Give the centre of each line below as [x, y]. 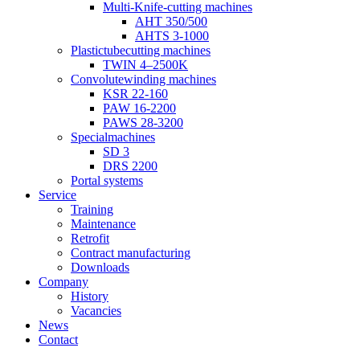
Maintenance [103, 224]
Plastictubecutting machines [141, 50]
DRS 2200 [130, 166]
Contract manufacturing [131, 253]
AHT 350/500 [171, 21]
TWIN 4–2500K [145, 65]
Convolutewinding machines [143, 79]
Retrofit [90, 238]
